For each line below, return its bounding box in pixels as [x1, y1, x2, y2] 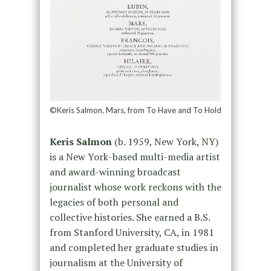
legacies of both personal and [49, 195, 178, 209]
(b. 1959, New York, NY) [111, 135, 218, 149]
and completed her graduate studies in [49, 241, 218, 255]
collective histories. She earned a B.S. [49, 211, 210, 224]
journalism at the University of [49, 256, 183, 270]
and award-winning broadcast [49, 165, 181, 179]
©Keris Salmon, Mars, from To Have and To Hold [49, 105, 221, 116]
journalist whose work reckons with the [49, 180, 221, 194]
